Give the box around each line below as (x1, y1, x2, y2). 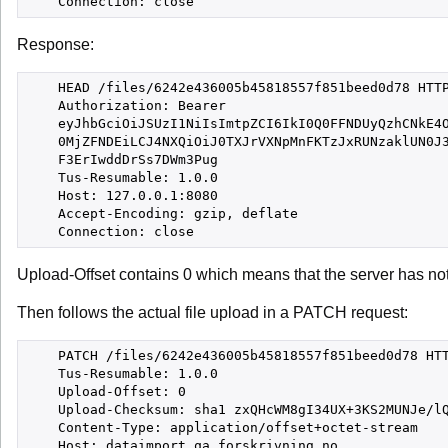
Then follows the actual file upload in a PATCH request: (17, 304, 408, 321)
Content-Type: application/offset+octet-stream (26, 420, 418, 435)
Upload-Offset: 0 (26, 384, 186, 399)
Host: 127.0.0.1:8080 (26, 188, 218, 203)
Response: (17, 36, 94, 53)
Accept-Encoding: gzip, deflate (26, 206, 298, 221)
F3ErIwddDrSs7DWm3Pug (26, 152, 218, 167)
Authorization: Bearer (26, 98, 226, 113)
